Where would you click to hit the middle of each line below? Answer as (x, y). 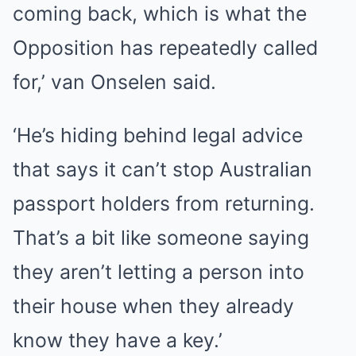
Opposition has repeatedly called (165, 48)
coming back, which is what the (160, 14)
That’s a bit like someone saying (161, 238)
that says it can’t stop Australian (163, 169)
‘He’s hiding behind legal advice (158, 135)
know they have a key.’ (118, 340)
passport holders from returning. (164, 203)
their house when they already (153, 306)
